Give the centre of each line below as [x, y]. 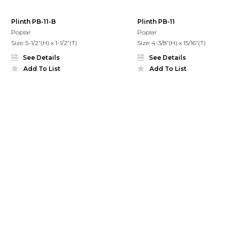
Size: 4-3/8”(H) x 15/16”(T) [171, 43]
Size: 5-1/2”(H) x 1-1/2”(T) [44, 43]
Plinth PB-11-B [34, 21]
